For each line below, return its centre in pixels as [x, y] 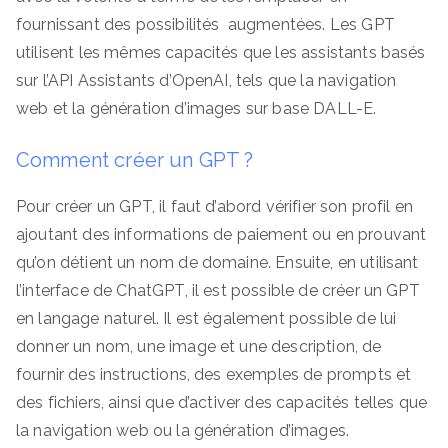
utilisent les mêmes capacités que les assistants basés [221, 52]
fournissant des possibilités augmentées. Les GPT [205, 24]
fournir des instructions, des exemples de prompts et [214, 374]
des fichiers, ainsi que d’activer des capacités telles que [222, 402]
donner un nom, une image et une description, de [199, 346]
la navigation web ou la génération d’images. [183, 430]
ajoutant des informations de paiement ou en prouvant [221, 234]
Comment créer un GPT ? [135, 159]
